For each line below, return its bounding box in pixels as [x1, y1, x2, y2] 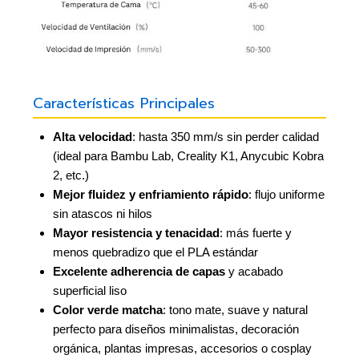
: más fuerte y [220, 225, 292, 240]
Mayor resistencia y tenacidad [53, 225, 220, 240]
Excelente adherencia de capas [53, 264, 225, 278]
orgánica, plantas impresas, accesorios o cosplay [53, 341, 312, 355]
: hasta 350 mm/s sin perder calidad [132, 129, 319, 143]
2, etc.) [53, 167, 89, 182]
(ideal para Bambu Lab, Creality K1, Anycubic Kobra [53, 148, 324, 163]
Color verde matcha [53, 302, 163, 317]
